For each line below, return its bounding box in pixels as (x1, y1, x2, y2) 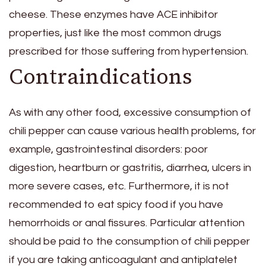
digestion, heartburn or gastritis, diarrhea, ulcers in (9, 161, 251, 173)
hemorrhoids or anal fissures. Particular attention (9, 217, 245, 229)
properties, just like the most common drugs (9, 27, 221, 39)
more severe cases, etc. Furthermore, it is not (9, 180, 229, 192)
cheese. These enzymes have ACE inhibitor (9, 9, 218, 21)
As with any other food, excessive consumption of (9, 106, 251, 118)
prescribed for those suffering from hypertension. (9, 46, 248, 58)
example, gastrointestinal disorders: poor (9, 143, 208, 155)
